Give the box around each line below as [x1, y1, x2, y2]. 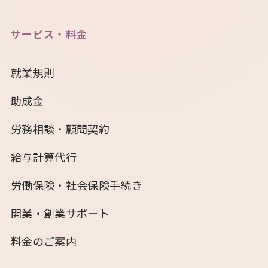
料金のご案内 [11, 233, 77, 249]
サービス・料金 [11, 26, 88, 41]
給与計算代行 [11, 148, 77, 165]
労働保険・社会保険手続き [11, 176, 143, 193]
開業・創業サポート [11, 205, 110, 221]
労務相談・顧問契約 [11, 120, 110, 136]
